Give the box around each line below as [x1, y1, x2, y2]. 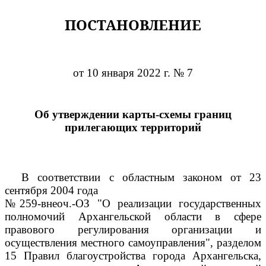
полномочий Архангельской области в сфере [5, 210, 261, 223]
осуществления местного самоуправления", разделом [5, 236, 261, 249]
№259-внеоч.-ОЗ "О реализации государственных [5, 197, 261, 210]
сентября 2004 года [5, 184, 98, 197]
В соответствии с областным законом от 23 [21, 171, 261, 183]
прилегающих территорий [65, 121, 201, 134]
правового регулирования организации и [5, 223, 261, 236]
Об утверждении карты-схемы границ [34, 108, 232, 121]
